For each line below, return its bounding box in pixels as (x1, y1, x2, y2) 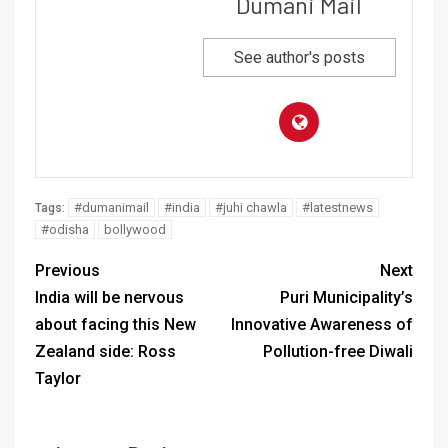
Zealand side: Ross (35, 341, 176, 361)
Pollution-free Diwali (263, 341, 413, 361)
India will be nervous (35, 287, 184, 307)
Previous (35, 260, 100, 280)
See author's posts (233, 47, 365, 67)
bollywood (104, 221, 166, 237)
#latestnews (302, 199, 373, 215)
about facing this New (35, 314, 196, 334)
